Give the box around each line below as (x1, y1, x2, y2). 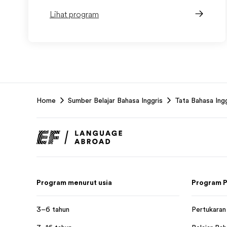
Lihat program (50, 10, 99, 19)
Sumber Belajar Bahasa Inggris (68, 96, 163, 104)
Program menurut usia (36, 178, 112, 186)
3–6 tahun (36, 205, 69, 213)
